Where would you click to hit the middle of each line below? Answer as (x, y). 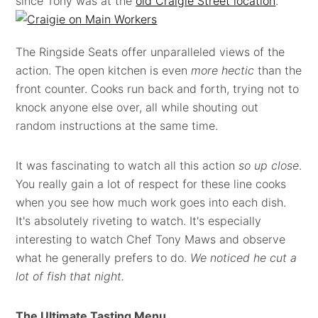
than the (278, 70)
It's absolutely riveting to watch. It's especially (139, 221)
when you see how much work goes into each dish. (151, 202)
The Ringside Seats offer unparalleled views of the (150, 52)
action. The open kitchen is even (104, 70)
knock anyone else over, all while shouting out (137, 107)
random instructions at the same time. (117, 126)
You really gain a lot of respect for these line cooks (151, 184)
